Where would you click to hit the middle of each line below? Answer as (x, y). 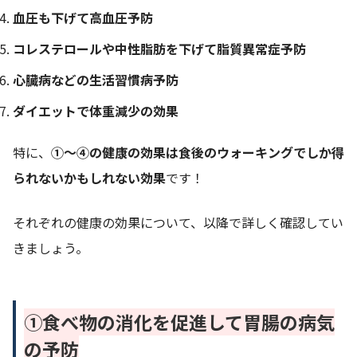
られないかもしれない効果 (89, 178)
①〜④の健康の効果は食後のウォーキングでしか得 (198, 153)
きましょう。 (51, 248)
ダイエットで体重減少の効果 (96, 111)
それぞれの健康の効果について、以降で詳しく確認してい (178, 223)
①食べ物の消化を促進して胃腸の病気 (179, 322)
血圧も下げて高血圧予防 (83, 18)
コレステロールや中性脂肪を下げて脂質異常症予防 (159, 49)
